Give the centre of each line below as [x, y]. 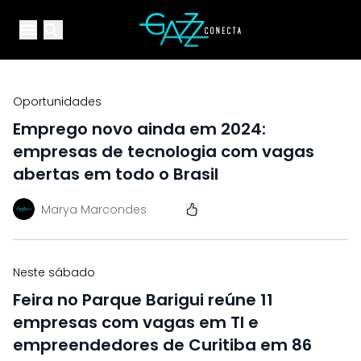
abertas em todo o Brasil [116, 174]
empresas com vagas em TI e [136, 322]
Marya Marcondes [94, 209]
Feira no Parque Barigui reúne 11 [143, 300]
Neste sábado [54, 272]
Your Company [185, 21]
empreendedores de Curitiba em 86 [162, 345]
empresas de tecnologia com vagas [164, 151]
